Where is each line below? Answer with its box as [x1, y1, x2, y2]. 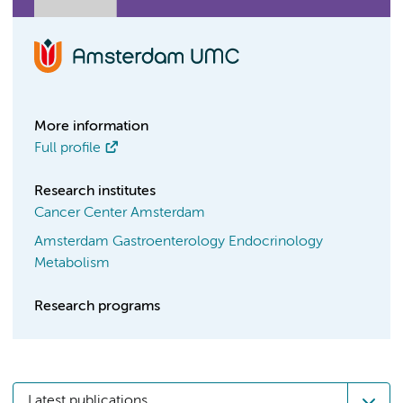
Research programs [34, 300, 160, 314]
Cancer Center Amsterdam [34, 206, 205, 220]
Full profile [34, 141, 101, 156]
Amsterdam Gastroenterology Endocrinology [34, 235, 323, 249]
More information [34, 120, 148, 134]
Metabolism [34, 256, 110, 271]
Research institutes [34, 184, 156, 199]
